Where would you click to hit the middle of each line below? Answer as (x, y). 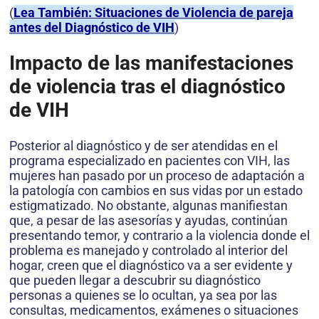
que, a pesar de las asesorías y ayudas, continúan (148, 221)
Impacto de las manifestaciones (151, 63)
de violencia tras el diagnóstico (147, 86)
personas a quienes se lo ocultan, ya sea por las (143, 296)
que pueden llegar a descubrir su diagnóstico (135, 281)
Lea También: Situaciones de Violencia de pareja (153, 12)
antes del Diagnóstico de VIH (92, 27)
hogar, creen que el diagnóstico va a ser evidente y (151, 266)
